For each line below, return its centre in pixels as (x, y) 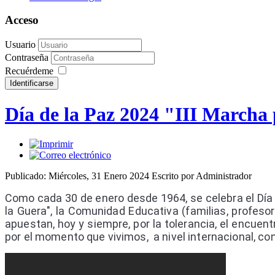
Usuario (20, 45)
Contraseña (28, 58)
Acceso (22, 20)
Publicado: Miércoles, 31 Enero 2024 (78, 176)
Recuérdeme (29, 71)
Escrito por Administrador (202, 176)
